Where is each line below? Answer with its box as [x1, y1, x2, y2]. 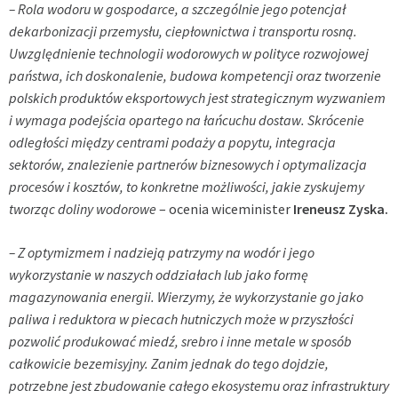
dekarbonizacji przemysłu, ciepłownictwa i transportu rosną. [9, 22, 357, 41]
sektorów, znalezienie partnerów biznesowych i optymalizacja [9, 155, 367, 174]
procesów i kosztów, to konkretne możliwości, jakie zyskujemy [9, 178, 364, 196]
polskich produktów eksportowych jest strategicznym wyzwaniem [9, 89, 386, 107]
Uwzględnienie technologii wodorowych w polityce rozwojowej [9, 44, 369, 63]
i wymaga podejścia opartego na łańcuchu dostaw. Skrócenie [9, 111, 364, 130]
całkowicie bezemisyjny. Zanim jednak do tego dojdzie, [9, 354, 329, 373]
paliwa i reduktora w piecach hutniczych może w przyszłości [9, 310, 354, 329]
